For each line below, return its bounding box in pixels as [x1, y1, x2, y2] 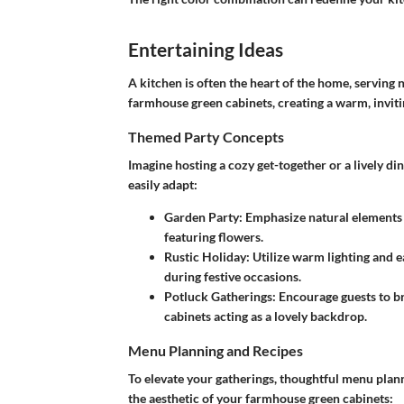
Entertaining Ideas [128, 37, 283, 60]
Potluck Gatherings [164, 289, 272, 305]
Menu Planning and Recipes [128, 342, 303, 360]
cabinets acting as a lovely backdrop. [164, 308, 367, 325]
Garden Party [164, 209, 239, 225]
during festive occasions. [164, 269, 301, 285]
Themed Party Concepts [128, 128, 284, 146]
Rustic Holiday [164, 249, 246, 265]
